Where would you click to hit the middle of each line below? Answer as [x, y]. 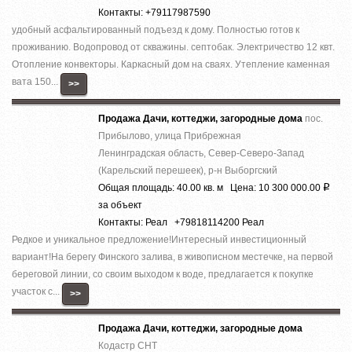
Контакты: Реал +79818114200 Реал [181, 222]
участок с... [37, 291]
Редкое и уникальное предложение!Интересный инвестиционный [159, 239]
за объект [120, 205]
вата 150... [36, 81]
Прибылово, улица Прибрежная [170, 136]
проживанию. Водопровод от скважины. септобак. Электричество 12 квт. [173, 47]
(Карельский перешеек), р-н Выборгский [188, 170]
